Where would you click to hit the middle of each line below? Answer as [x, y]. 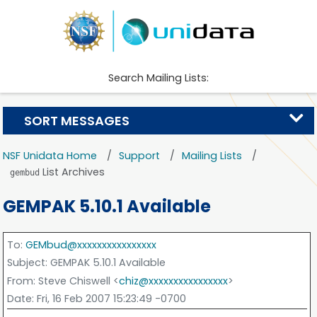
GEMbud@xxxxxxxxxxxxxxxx [91, 245]
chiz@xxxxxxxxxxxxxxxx [173, 281]
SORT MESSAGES [76, 120]
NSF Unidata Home [50, 155]
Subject [26, 263]
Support [140, 155]
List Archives [73, 172]
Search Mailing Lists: [158, 78]
